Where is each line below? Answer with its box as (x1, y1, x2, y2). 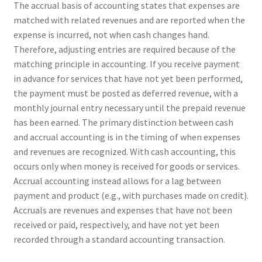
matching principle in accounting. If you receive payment (13, 58, 240, 70)
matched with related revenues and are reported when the (13, 14, 245, 26)
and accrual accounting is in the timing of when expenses (13, 131, 240, 143)
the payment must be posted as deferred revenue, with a (13, 87, 238, 99)
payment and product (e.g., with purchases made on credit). (13, 189, 249, 202)
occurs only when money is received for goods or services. (13, 160, 240, 173)
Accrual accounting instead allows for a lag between (13, 175, 221, 187)
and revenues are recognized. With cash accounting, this (13, 146, 236, 158)
